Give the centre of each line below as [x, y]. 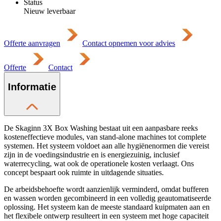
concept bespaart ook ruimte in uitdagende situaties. [84, 172]
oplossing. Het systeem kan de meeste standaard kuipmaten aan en [107, 207]
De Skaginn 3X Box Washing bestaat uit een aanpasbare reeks [101, 128]
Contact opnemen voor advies [129, 43]
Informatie [32, 87]
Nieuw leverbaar [50, 11]
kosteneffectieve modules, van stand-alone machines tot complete [105, 137]
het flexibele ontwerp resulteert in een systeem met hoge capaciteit [106, 216]
